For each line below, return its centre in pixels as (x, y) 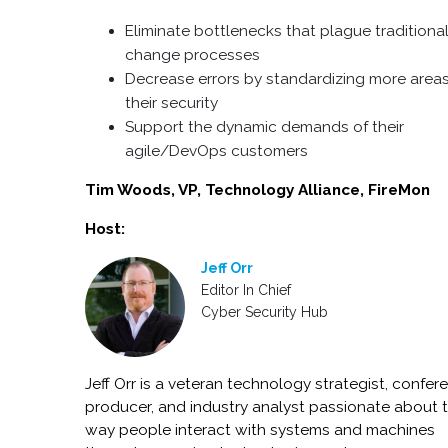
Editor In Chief (246, 290)
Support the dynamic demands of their (265, 127)
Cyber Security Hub (265, 312)
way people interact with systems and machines (260, 430)
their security (172, 103)
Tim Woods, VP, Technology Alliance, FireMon (258, 190)
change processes (193, 55)
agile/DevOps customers (217, 151)
